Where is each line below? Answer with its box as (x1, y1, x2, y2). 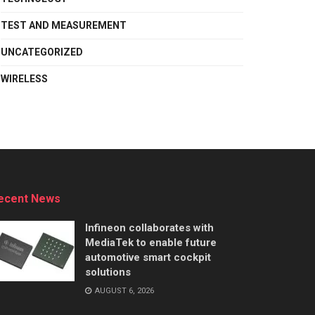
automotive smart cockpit (85, 251, 211, 264)
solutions (85, 266, 131, 278)
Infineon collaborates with (85, 221, 214, 234)
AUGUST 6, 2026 (93, 286, 154, 295)
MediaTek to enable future (85, 236, 217, 249)
